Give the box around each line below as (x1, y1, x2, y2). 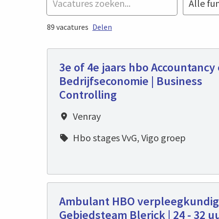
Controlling (59, 87, 117, 103)
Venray (73, 110, 101, 123)
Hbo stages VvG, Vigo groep (73, 131, 186, 144)
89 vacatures (47, 22, 88, 32)
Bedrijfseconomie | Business (59, 73, 202, 89)
